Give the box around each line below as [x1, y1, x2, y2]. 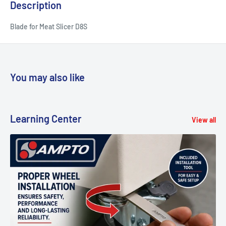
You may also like [10, 71, 85, 84]
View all [192, 116, 216, 125]
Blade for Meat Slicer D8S [10, 22, 87, 31]
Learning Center [10, 112, 82, 125]
